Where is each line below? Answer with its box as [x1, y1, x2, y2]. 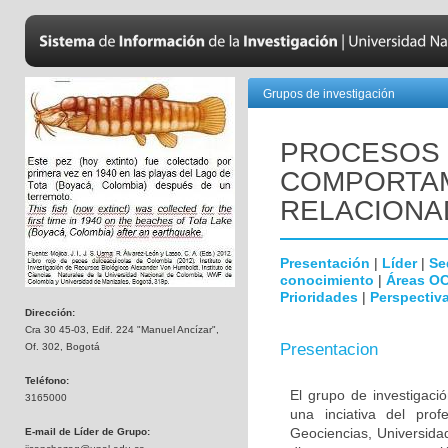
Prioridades [280, 289, 358, 305]
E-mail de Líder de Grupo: [25, 426, 150, 437]
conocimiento [280, 272, 374, 288]
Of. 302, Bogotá [25, 341, 100, 352]
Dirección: [25, 307, 75, 318]
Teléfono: [25, 375, 69, 386]
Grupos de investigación [263, 87, 395, 101]
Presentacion [280, 340, 378, 359]
